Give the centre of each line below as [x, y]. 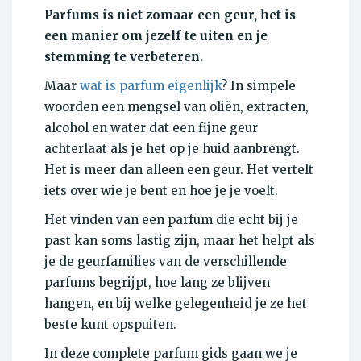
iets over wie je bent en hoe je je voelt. [161, 191]
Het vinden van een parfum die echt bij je [171, 220]
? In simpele [259, 86]
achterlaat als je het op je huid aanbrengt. [172, 149]
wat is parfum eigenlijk [151, 86]
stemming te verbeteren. [124, 57]
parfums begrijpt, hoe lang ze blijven [157, 283]
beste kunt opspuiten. [110, 325]
